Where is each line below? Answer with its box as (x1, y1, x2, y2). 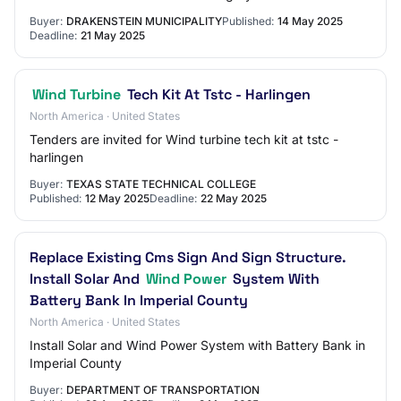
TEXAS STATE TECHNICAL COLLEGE (66, 177, 256, 191)
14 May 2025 (277, 14, 343, 28)
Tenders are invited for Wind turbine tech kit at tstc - (30, 132, 338, 147)
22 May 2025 (200, 192, 267, 205)
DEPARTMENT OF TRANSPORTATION (66, 383, 260, 397)
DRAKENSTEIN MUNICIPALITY (66, 14, 222, 28)
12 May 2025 (85, 192, 149, 205)
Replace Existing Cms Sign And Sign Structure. (30, 248, 346, 267)
